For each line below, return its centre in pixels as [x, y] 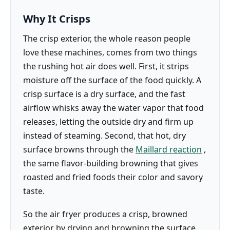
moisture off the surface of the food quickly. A [112, 80]
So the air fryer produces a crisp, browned [105, 214]
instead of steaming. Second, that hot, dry [104, 136]
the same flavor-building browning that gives [111, 164]
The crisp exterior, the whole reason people [107, 39]
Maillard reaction [169, 150]
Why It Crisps [57, 19]
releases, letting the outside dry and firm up [108, 122]
